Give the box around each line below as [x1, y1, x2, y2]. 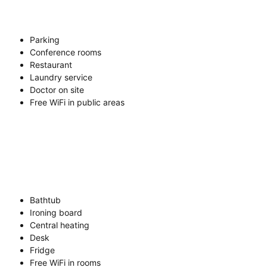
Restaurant [30, 60, 72, 70]
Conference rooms [30, 47, 101, 57]
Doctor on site [30, 85, 84, 95]
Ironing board [30, 207, 82, 218]
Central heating [30, 220, 89, 230]
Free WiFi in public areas [30, 97, 125, 107]
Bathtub [30, 195, 61, 205]
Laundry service [30, 72, 92, 82]
